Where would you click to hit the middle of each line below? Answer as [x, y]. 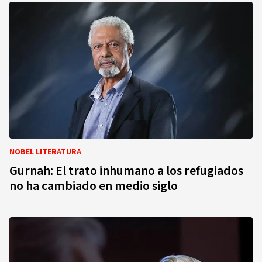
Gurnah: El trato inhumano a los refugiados [126, 171]
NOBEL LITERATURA [45, 152]
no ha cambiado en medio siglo [94, 186]
